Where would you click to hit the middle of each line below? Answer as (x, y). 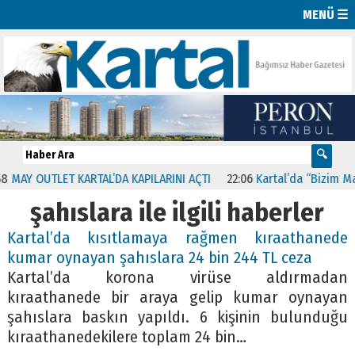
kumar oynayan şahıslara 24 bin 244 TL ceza (159, 258)
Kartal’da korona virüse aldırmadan (177, 277)
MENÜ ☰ (326, 14)
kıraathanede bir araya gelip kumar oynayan (177, 297)
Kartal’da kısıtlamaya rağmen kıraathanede (177, 238)
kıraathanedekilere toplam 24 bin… (126, 337)
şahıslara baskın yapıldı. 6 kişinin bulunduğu (177, 317)
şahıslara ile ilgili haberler (177, 212)
